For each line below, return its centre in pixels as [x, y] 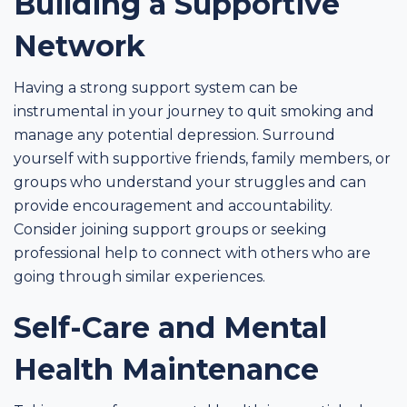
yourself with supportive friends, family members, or [202, 158]
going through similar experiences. [139, 276]
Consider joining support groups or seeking [170, 229]
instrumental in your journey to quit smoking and [194, 111]
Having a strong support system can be [156, 87]
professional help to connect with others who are [192, 253]
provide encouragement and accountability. [173, 205]
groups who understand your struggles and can [190, 182]
